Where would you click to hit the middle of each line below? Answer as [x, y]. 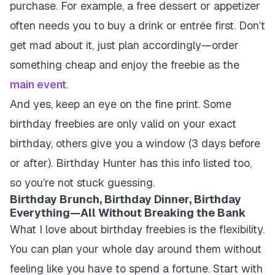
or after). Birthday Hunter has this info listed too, [131, 163]
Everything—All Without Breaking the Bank [128, 213]
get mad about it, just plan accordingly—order [124, 45]
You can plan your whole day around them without [136, 249]
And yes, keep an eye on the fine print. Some [121, 104]
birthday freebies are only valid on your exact [123, 124]
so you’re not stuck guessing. [82, 183]
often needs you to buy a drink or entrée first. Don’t [137, 25]
